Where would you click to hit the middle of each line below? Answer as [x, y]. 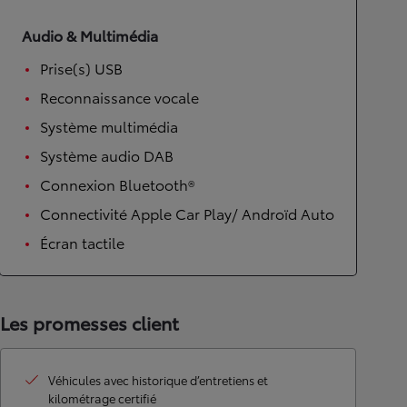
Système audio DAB [107, 154]
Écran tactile [82, 242]
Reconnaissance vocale [119, 96]
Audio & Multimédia [90, 35]
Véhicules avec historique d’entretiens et [158, 379]
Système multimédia [109, 125]
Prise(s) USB [81, 67]
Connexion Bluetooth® [117, 184]
